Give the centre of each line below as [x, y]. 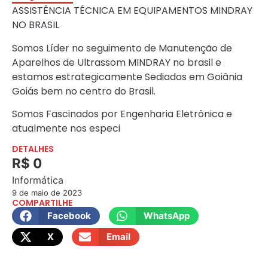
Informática [38, 180]
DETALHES [33, 149]
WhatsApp [167, 215]
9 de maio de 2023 [47, 192]
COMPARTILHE [42, 202]
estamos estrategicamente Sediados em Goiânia [127, 77]
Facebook [69, 215]
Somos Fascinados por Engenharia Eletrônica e [122, 114]
